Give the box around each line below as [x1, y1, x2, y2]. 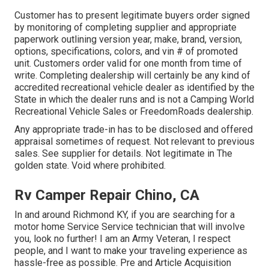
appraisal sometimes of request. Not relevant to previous [14, 135, 255, 147]
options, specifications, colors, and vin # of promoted [14, 45, 238, 57]
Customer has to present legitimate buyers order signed [14, 9, 250, 21]
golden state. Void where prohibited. [14, 159, 166, 171]
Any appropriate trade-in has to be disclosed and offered [14, 123, 253, 135]
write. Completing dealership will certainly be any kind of [14, 69, 250, 81]
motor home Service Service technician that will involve [14, 220, 245, 232]
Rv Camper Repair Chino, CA [14, 186, 199, 204]
